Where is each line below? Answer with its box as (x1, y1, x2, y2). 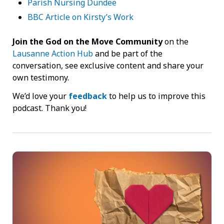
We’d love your (12, 90, 68, 101)
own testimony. (12, 72, 69, 83)
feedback (68, 90, 107, 101)
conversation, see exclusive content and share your (12, 60, 203, 71)
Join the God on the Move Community (12, 36, 162, 47)
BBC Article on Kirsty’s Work (27, 11, 133, 23)
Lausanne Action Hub (12, 48, 93, 59)
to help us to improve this (107, 90, 205, 101)
